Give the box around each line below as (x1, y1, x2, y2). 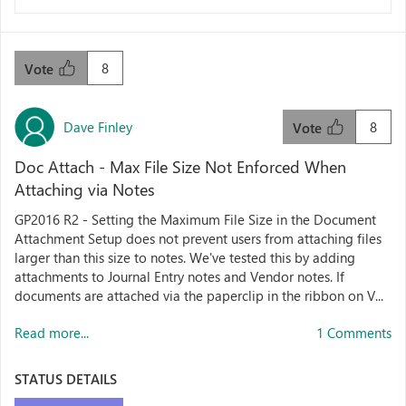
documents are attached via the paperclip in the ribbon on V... (14, 286, 383, 304)
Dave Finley (63, 117, 132, 136)
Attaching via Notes (14, 179, 155, 200)
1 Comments (316, 324, 391, 342)
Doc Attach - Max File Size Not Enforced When (14, 156, 346, 178)
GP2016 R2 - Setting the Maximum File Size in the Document (14, 210, 376, 228)
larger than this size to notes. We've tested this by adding (14, 248, 355, 266)
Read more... (14, 324, 89, 342)
